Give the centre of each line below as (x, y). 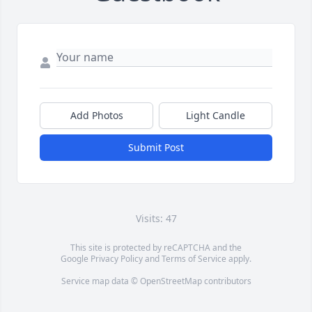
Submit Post (156, 148)
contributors (226, 281)
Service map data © (100, 281)
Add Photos (96, 116)
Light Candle (216, 116)
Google (76, 259)
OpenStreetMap (171, 281)
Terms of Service (194, 259)
